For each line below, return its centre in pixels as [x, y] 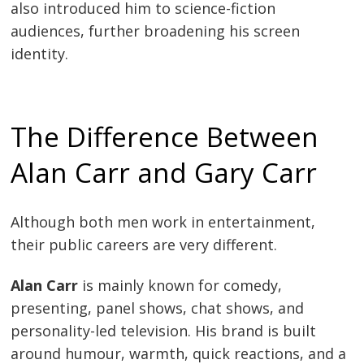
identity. [40, 53]
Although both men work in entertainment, [163, 222]
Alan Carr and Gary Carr [164, 173]
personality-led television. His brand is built [164, 330]
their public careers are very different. [144, 245]
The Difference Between [165, 137]
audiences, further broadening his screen [156, 30]
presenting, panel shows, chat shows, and [158, 308]
